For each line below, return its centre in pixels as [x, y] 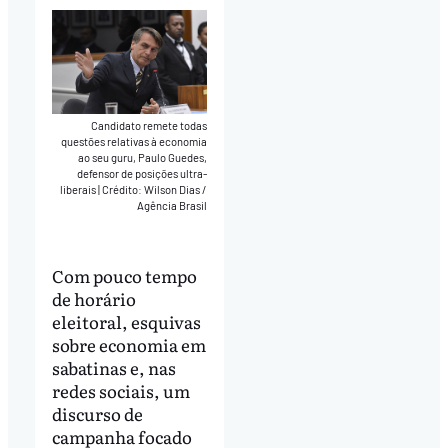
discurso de [97, 414]
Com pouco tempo [124, 276]
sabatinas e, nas [113, 368]
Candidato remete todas [149, 125]
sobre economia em [128, 345]
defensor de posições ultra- [142, 173]
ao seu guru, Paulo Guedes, [143, 157]
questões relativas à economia [134, 141]
